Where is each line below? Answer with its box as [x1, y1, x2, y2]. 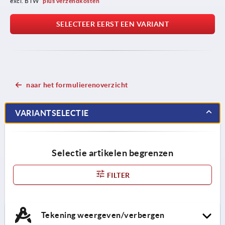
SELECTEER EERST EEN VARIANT [56, 20, 169, 28]
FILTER [105, 171, 130, 179]
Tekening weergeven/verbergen [39, 210, 165, 219]
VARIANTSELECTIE [15, 108, 89, 118]
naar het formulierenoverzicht [26, 80, 128, 89]
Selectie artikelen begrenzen [52, 147, 173, 158]
